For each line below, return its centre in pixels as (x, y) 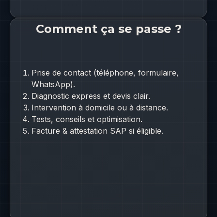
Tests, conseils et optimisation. (87, 119)
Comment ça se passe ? (108, 29)
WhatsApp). (54, 84)
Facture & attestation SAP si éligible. (98, 131)
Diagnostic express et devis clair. (91, 96)
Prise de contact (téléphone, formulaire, (105, 72)
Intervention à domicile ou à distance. (100, 107)
